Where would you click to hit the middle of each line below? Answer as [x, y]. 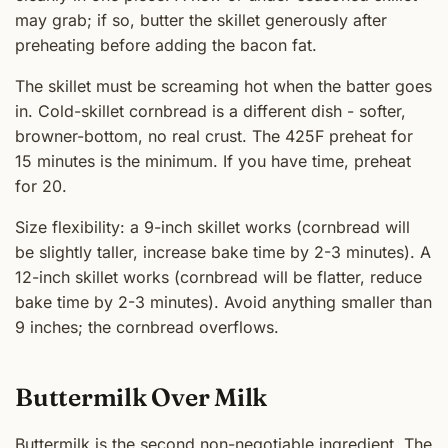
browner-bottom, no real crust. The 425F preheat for [214, 136]
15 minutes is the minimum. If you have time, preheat [213, 161]
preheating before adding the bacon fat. [166, 45]
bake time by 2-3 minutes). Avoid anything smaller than [223, 302]
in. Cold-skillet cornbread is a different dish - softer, [210, 111]
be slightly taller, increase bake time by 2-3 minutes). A [223, 252]
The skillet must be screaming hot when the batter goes [223, 86]
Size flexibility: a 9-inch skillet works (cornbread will [212, 227]
